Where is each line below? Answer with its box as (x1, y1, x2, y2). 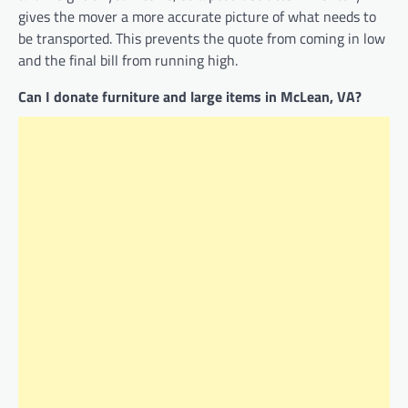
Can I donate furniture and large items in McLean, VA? (18, 86, 362, 108)
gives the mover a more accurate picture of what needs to (18, 5, 376, 28)
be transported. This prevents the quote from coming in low (18, 27, 385, 50)
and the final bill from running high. (18, 49, 238, 72)
